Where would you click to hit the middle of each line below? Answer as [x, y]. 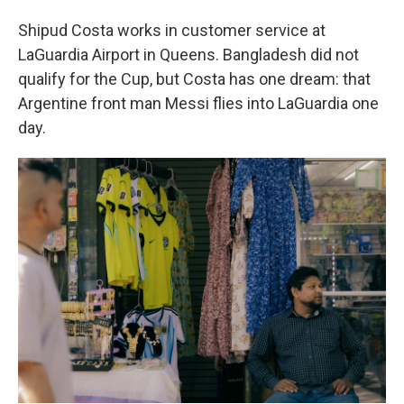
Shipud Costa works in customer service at [172, 31]
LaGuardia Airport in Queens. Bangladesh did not [188, 55]
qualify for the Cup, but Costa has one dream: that [194, 79]
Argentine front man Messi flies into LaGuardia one [198, 104]
